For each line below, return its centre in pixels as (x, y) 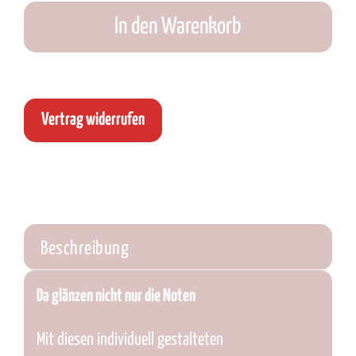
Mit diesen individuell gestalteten (130, 340)
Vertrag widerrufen (93, 120)
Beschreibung (85, 250)
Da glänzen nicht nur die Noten (116, 296)
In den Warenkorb (178, 27)
